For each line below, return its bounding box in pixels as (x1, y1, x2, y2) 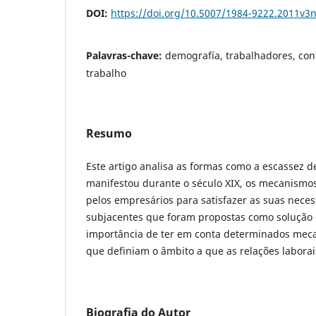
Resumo (86, 125, 132, 141)
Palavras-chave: (86, 48, 165, 62)
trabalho (86, 66, 126, 80)
